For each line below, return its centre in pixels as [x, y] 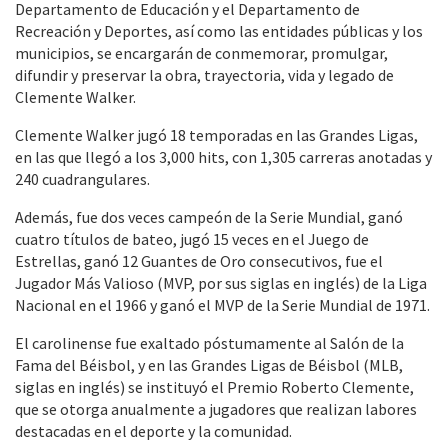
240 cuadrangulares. [82, 179]
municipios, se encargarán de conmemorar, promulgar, [201, 53]
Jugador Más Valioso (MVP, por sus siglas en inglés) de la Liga [221, 283]
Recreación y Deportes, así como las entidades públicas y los [219, 31]
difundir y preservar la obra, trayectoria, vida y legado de [204, 75]
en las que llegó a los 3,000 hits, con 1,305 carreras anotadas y [223, 157]
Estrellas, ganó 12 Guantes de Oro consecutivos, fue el [199, 261]
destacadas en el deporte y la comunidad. [153, 431]
